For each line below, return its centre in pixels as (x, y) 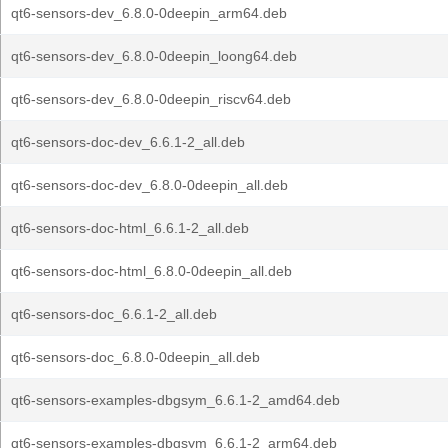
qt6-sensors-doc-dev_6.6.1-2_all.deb (128, 142)
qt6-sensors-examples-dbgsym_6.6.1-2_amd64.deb (175, 400)
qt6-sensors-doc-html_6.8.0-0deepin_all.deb (151, 271)
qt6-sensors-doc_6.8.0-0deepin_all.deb (135, 357)
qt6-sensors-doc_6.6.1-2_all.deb (114, 314)
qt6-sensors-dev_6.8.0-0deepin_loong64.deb (154, 56)
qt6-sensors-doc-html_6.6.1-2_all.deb (130, 228)
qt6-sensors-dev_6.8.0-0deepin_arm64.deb (149, 13)
